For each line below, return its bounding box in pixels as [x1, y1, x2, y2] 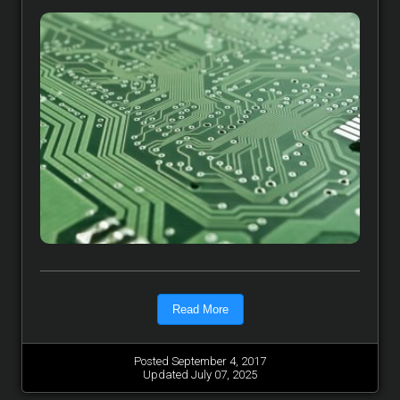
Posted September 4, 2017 [134, 354, 266, 369]
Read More [171, 303, 229, 317]
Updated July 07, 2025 [143, 368, 257, 382]
